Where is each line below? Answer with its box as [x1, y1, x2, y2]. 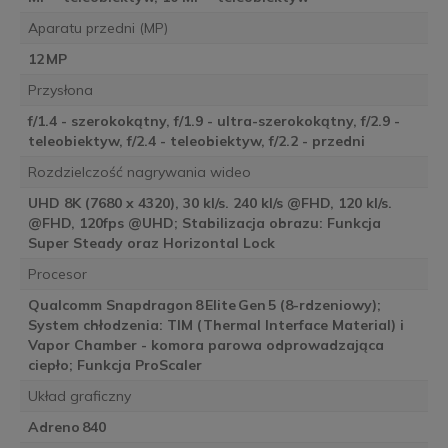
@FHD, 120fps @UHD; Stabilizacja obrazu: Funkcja [27, 214, 381, 233]
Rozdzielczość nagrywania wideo [27, 163, 251, 182]
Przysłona [27, 81, 93, 100]
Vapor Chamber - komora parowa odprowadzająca [27, 336, 384, 355]
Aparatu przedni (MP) [27, 19, 168, 38]
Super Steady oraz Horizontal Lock [27, 234, 275, 253]
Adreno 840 [27, 418, 106, 437]
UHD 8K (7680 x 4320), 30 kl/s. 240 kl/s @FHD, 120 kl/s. [27, 194, 392, 213]
